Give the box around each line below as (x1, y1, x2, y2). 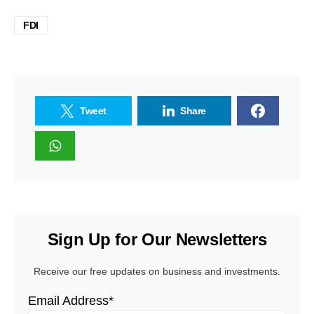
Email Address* (28, 294, 114, 308)
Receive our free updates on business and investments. (34, 266, 280, 278)
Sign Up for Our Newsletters (47, 230, 267, 250)
